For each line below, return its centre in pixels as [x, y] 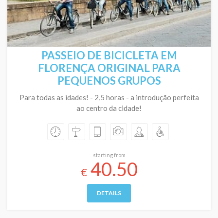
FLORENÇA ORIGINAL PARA [109, 68]
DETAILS [109, 193]
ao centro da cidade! [109, 108]
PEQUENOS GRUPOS [109, 81]
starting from [109, 155]
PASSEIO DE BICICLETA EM [109, 55]
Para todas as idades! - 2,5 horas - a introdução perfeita [109, 97]
